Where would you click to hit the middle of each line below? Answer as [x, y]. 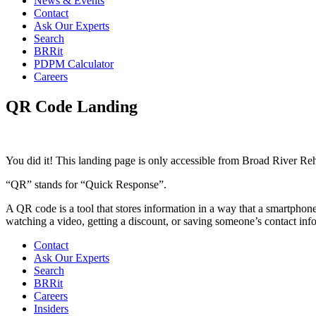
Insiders [51, 308]
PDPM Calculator [74, 63]
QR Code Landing [72, 106]
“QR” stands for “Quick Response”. [86, 184]
